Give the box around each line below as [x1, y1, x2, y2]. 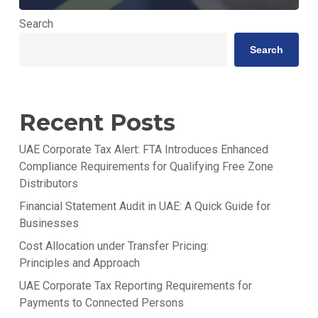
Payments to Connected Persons [18, 296, 184, 310]
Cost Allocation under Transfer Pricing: [18, 239, 209, 253]
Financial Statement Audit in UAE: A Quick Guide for [18, 199, 270, 214]
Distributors [18, 177, 78, 191]
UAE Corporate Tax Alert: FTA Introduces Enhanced [18, 143, 268, 157]
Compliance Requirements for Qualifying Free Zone [18, 160, 273, 174]
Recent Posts [18, 109, 175, 137]
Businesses [18, 216, 79, 231]
